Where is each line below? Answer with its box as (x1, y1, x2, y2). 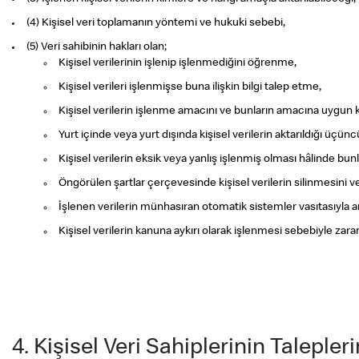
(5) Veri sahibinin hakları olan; (26, 42, 167, 53)
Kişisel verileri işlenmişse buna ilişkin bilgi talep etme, (58, 82, 321, 93)
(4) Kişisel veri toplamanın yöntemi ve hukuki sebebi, (26, 18, 285, 29)
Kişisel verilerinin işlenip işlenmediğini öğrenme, (58, 58, 296, 69)
